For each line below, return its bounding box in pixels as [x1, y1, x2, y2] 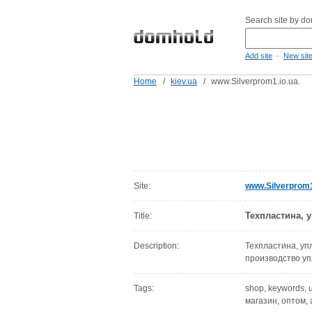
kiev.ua [171, 77, 197, 86]
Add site [245, 52, 272, 60]
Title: [134, 211, 152, 221]
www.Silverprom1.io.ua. [211, 77, 300, 86]
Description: [134, 241, 179, 251]
